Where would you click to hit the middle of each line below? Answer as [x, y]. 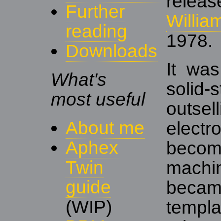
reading [96, 31]
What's [79, 80]
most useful [98, 99]
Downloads [111, 51]
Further [95, 12]
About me [105, 128]
